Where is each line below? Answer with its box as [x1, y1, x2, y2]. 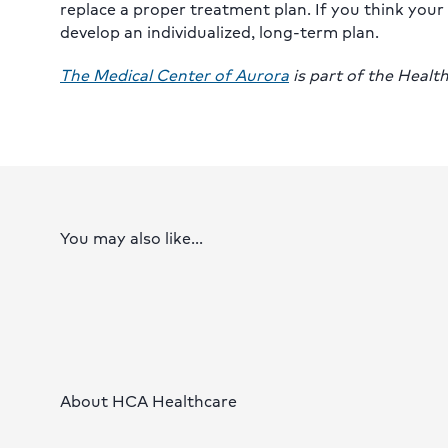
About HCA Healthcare [60, 388, 237, 414]
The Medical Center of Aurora [60, 62, 289, 88]
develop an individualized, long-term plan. [60, 19, 379, 45]
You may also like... [60, 225, 203, 251]
